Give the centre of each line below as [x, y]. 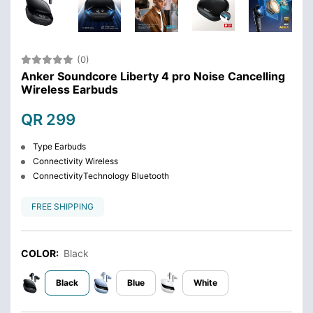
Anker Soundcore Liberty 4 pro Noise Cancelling [153, 76]
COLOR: [41, 253]
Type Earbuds [58, 146]
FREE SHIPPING [63, 206]
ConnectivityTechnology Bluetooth [100, 175]
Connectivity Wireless [74, 161]
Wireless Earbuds [70, 89]
